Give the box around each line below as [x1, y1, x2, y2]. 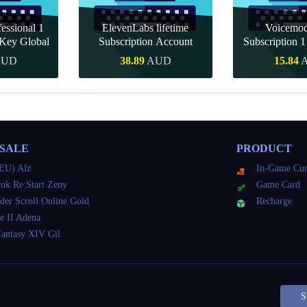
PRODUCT [236, 143, 293, 154]
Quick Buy [124, 89, 167, 99]
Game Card [256, 180, 301, 190]
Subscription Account [98, 36, 193, 47]
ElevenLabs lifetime [102, 22, 189, 34]
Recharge [256, 196, 293, 206]
